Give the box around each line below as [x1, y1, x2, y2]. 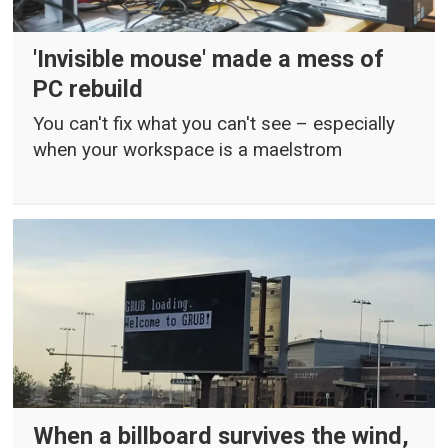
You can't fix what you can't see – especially [33, 112, 396, 135]
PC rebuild [33, 75, 144, 104]
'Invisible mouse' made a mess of [33, 45, 385, 74]
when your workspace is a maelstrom [33, 138, 343, 161]
